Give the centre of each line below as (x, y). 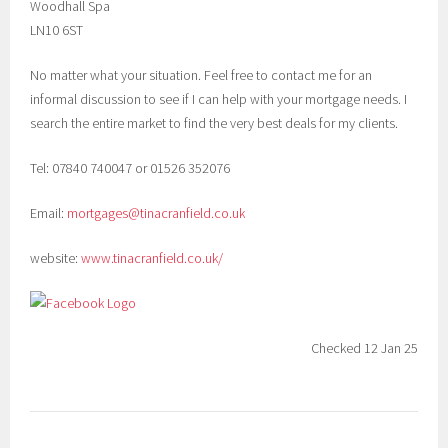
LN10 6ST (57, 30)
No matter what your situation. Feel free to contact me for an (201, 75)
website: (56, 258)
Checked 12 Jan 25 (364, 348)
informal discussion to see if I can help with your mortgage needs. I (219, 99)
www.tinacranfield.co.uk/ (152, 258)
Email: (49, 213)
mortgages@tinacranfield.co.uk (156, 213)
